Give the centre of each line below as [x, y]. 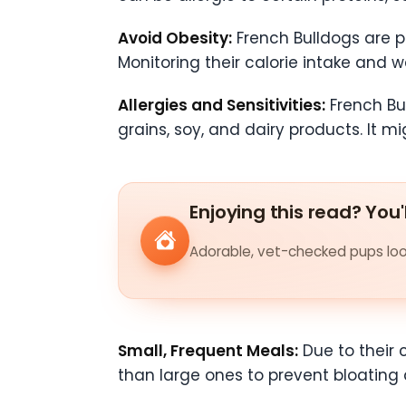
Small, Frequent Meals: [208, 350]
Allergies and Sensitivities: [222, 105]
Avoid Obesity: [175, 38]
